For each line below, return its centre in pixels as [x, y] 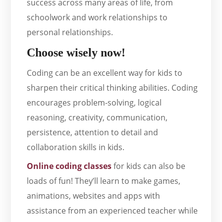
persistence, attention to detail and [93, 133]
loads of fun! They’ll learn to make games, [104, 181]
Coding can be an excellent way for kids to [105, 73]
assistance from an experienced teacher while [112, 211]
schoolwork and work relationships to [97, 18]
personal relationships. [70, 32]
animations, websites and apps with [94, 196]
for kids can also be [149, 166]
